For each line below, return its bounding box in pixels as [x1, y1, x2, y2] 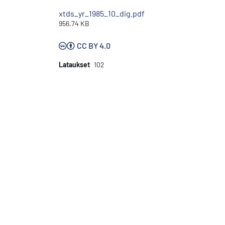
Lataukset [59, 60, 90, 69]
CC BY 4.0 [77, 40, 110, 50]
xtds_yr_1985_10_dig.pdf [59, 8, 145, 18]
